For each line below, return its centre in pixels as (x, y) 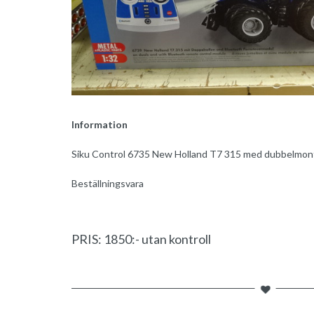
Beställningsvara (108, 184)
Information (100, 125)
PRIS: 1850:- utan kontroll (141, 239)
